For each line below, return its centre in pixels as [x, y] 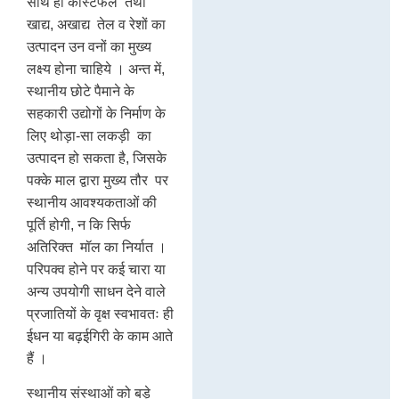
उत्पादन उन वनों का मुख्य [89, 46]
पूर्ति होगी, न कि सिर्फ [79, 224]
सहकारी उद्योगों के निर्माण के [96, 113]
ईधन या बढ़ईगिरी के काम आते [100, 336]
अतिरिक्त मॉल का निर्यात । [97, 247]
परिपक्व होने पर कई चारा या [96, 269]
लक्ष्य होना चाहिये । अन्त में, [96, 69]
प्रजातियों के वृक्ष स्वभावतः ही [100, 313]
